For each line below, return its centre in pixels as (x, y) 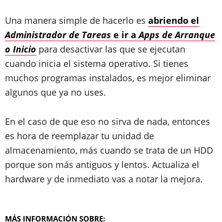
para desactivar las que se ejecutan (111, 49)
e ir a (125, 35)
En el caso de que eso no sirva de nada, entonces (108, 121)
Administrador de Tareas (58, 35)
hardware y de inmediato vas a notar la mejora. (104, 179)
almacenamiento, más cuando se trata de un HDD (109, 150)
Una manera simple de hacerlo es (77, 20)
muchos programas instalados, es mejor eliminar (108, 78)
